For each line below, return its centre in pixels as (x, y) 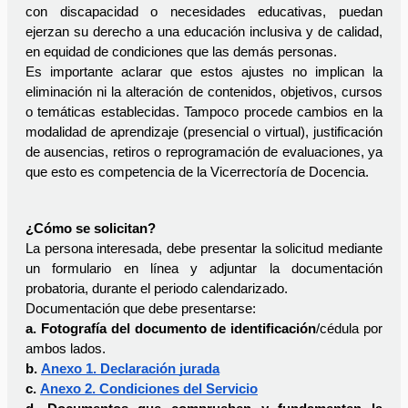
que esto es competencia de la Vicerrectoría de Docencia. (199, 173)
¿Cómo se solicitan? (91, 229)
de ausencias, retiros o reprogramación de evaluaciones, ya (204, 153)
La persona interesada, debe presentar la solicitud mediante (204, 249)
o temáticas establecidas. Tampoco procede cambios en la (204, 112)
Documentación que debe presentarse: (141, 309)
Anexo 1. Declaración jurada (130, 369)
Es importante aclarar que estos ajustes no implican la (204, 72)
